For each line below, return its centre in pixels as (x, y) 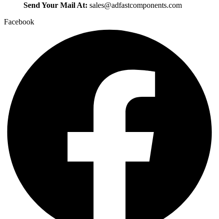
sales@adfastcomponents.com (136, 5)
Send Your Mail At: (56, 5)
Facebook (19, 22)
